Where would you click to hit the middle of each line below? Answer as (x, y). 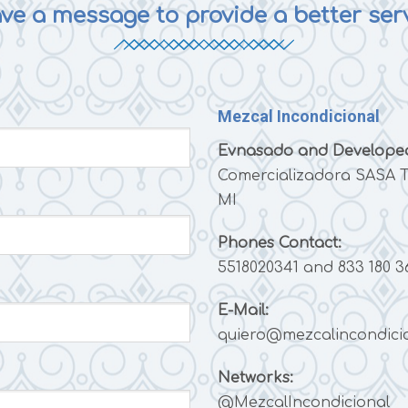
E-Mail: (243, 310)
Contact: (308, 243)
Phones (246, 243)
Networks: (255, 377)
